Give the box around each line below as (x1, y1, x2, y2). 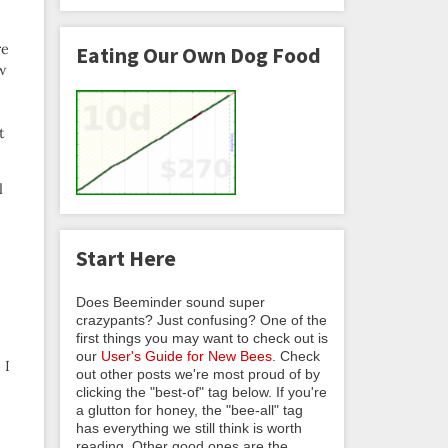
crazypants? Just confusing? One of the (76, 311, 327, 328)
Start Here (76, 245, 176, 273)
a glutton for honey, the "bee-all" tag (76, 401, 303, 418)
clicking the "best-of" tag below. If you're (76, 383, 327, 400)
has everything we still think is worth (76, 419, 302, 436)
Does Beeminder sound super (76, 293, 265, 310)
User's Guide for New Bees (101, 347, 272, 364)
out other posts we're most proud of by (76, 365, 320, 382)
